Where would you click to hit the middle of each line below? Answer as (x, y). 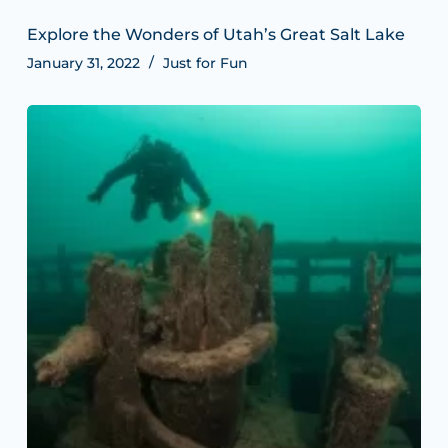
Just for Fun (205, 63)
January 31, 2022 (83, 63)
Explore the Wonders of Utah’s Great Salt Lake (215, 35)
